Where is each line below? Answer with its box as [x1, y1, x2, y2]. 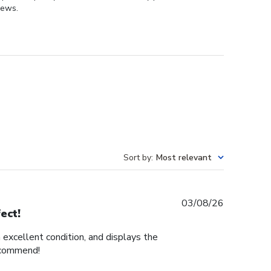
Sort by [123, 152, 151, 164]
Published [223, 196, 266, 210]
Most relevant [156, 152, 212, 164]
